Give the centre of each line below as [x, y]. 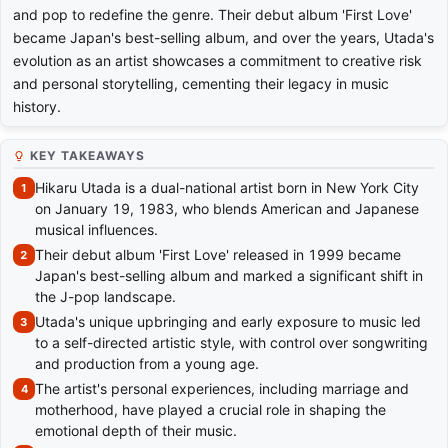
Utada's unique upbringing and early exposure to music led [228, 322]
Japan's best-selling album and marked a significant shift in [229, 276]
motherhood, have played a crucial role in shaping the [210, 410]
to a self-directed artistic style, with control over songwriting [231, 343]
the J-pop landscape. [105, 297]
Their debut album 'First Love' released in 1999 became [218, 255]
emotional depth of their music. [136, 431]
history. [37, 107]
